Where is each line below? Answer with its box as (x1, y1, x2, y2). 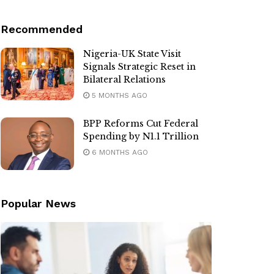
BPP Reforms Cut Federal (83, 118, 198, 130)
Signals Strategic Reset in (83, 61, 196, 73)
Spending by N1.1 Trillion (83, 131, 199, 143)
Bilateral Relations (83, 74, 166, 86)
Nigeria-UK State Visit (83, 48, 181, 60)
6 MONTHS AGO (89, 148, 148, 157)
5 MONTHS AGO (89, 91, 147, 100)
